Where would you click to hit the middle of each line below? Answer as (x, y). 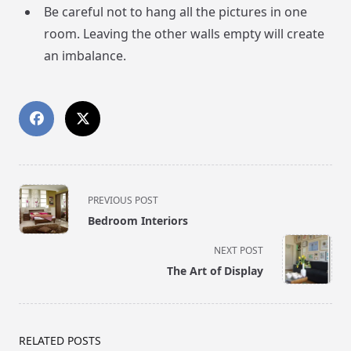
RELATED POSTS (60, 341)
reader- (40, 268)
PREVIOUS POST (123, 201)
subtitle (40, 231)
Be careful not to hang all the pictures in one (175, 12)
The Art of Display (215, 271)
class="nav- (51, 212)
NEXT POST (239, 251)
